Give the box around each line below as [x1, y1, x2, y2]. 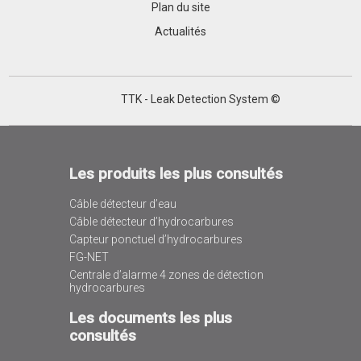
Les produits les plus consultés [68, 164, 283, 183]
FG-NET [68, 251, 109, 264]
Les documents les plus [68, 309, 232, 328]
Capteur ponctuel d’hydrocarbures [68, 233, 243, 247]
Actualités [155, 25, 206, 38]
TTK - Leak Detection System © [121, 93, 280, 106]
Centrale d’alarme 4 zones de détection [68, 268, 263, 282]
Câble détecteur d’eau [68, 197, 176, 211]
